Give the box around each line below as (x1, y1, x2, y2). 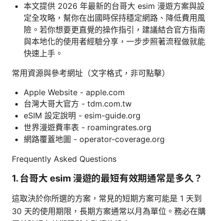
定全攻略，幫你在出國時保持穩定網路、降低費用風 (24, 12, 205, 23)
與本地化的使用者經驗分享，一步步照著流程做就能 (24, 36, 205, 46)
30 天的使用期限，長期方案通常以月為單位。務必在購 (12, 206, 206, 216)
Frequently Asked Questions (12, 153, 116, 164)
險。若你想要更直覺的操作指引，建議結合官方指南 (24, 24, 205, 35)
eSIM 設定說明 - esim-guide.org (24, 110, 141, 120)
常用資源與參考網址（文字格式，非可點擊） (12, 68, 170, 78)
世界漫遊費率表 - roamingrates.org (24, 122, 151, 132)
